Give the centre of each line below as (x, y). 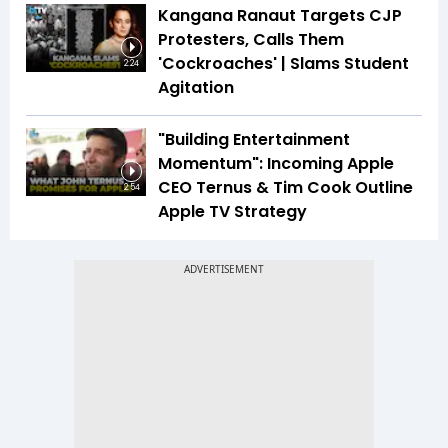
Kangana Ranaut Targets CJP (280, 16)
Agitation (196, 88)
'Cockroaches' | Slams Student (283, 64)
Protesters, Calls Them (251, 40)
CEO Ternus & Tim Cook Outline (285, 188)
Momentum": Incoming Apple (276, 164)
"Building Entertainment (254, 140)
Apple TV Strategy (232, 212)
